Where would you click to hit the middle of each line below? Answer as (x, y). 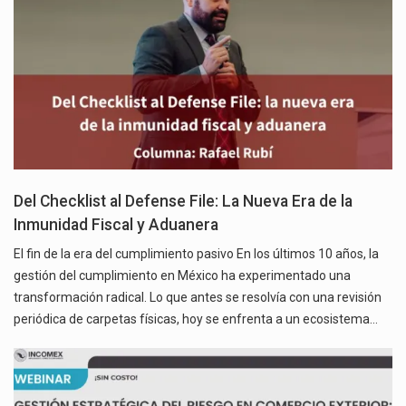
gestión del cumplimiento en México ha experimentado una (182, 276)
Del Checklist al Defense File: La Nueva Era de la (183, 202)
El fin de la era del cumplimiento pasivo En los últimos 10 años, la (196, 254)
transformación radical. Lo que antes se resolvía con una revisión (198, 298)
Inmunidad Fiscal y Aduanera (116, 225)
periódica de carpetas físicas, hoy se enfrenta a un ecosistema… (196, 319)
